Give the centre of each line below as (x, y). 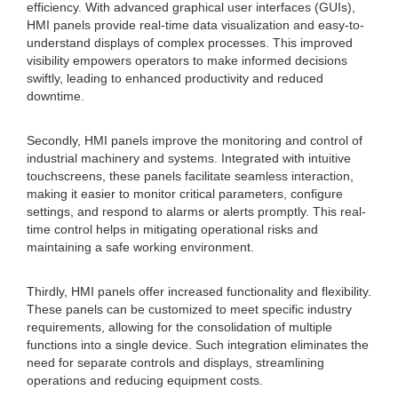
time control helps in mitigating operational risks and (172, 229)
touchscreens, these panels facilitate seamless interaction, (190, 176)
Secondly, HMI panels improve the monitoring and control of (195, 140)
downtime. (56, 96)
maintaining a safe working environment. (140, 247)
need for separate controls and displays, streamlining (175, 362)
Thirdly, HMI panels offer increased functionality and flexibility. (199, 291)
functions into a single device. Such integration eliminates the (198, 345)
